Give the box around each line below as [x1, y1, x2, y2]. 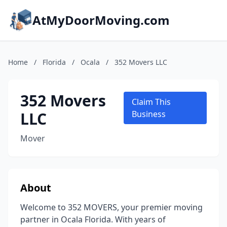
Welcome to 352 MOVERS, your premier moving [20, 202, 203, 213]
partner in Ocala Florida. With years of [20, 214, 166, 225]
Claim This [132, 96, 171, 107]
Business [132, 108, 166, 120]
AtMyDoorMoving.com [32, 12, 170, 28]
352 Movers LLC [115, 57, 167, 67]
